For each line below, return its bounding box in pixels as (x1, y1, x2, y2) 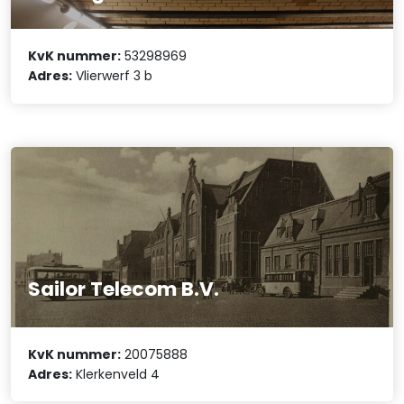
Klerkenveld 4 (72, 364, 161, 383)
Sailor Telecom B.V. (28, 275, 220, 304)
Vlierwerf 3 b (72, 67, 153, 86)
